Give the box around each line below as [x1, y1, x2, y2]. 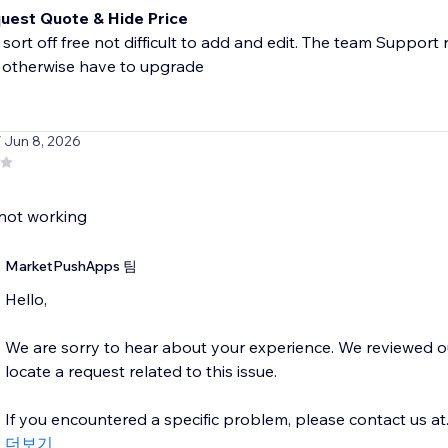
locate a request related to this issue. [4, 361, 277, 382]
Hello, [4, 289, 47, 310]
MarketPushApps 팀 [4, 257, 137, 276]
